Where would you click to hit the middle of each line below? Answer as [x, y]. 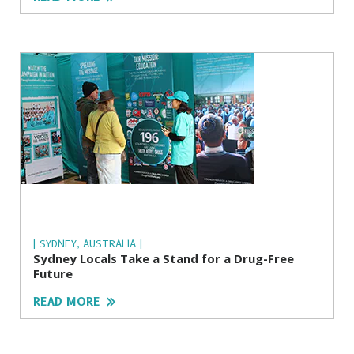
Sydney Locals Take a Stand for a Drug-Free [164, 259]
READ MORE [67, 302]
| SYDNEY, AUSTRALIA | [88, 244]
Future [53, 274]
